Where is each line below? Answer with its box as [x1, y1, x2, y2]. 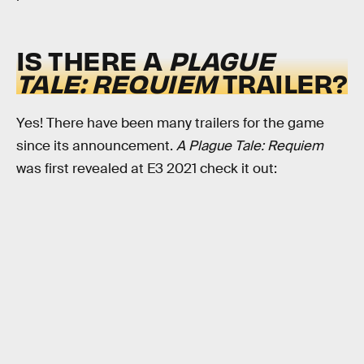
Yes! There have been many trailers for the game [16, 114, 324, 132]
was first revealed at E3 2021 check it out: [16, 159, 277, 177]
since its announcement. [16, 136, 176, 154]
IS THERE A [16, 43, 168, 77]
